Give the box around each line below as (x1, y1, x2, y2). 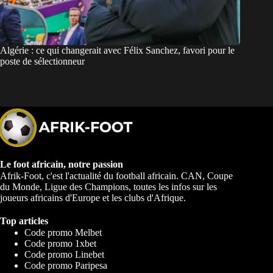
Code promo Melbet (24, 227, 102, 238)
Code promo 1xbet (24, 238, 96, 249)
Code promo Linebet (24, 249, 104, 260)
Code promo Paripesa (24, 260, 107, 271)
